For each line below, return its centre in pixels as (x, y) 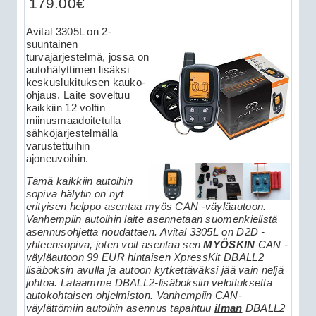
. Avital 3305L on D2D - (209, 232)
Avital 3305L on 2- (68, 31)
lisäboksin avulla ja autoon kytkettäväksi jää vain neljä (155, 271)
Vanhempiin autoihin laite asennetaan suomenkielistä (152, 220)
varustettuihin (58, 146)
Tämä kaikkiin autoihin (79, 182)
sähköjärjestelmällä (72, 133)
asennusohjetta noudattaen (90, 232)
